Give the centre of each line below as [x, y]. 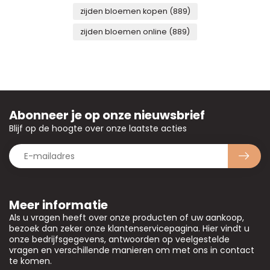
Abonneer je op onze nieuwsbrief [107, 115]
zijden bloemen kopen [124, 11]
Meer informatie [58, 205]
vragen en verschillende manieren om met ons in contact [132, 250]
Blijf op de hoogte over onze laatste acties [98, 128]
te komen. [30, 261]
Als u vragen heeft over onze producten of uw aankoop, [127, 218]
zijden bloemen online [124, 32]
